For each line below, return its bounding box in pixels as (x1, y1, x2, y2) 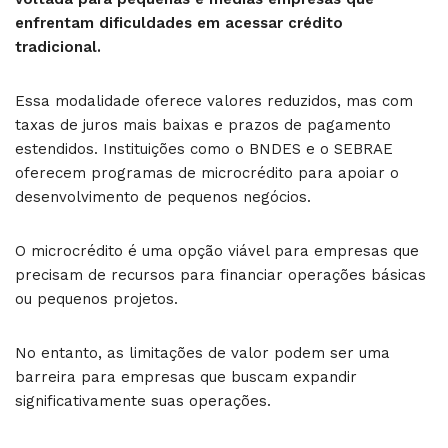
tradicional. (15, 37, 101, 56)
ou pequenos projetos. (15, 289, 178, 308)
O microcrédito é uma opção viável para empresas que (15, 241, 419, 260)
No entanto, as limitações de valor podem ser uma (15, 343, 390, 362)
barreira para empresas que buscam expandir (15, 367, 357, 386)
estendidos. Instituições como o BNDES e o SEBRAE (15, 139, 393, 158)
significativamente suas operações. (15, 391, 271, 410)
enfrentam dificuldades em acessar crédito (15, 13, 343, 32)
